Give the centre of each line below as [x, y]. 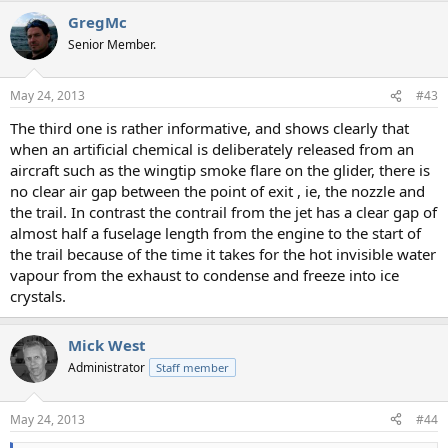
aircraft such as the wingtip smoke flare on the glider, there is [220, 170]
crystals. [38, 296]
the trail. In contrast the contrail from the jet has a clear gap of [223, 212]
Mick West [107, 345]
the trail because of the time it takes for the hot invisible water [223, 254]
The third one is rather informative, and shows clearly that [209, 128]
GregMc [97, 21]
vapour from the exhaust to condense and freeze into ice [204, 275]
